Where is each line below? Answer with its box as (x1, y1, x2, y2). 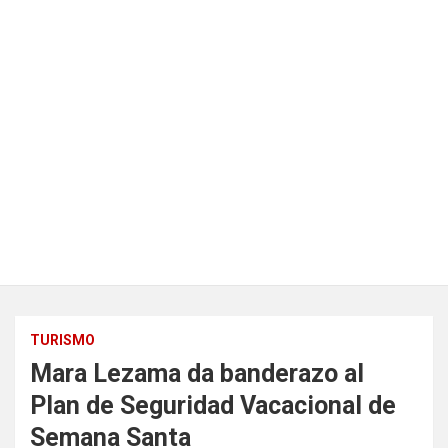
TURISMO (30, 332, 95, 348)
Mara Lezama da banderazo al (30, 359, 364, 388)
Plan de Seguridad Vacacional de (30, 391, 396, 420)
